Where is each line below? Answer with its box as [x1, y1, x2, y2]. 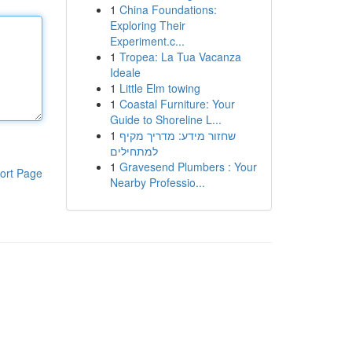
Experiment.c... [109, 33, 185, 49]
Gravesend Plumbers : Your [119, 159, 257, 174]
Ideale [109, 64, 141, 80]
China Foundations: [119, 2, 217, 17]
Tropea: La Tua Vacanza [119, 49, 241, 64]
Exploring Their [109, 17, 185, 33]
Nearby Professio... [109, 174, 205, 190]
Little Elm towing [119, 80, 200, 96]
